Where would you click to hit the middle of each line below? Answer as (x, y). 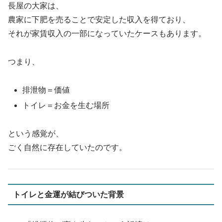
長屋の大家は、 (36, 5)
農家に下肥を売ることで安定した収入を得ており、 (99, 19)
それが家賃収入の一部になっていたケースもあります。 (107, 33)
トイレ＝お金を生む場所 (66, 105)
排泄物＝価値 (46, 90)
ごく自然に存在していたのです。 (67, 147)
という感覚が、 (36, 133)
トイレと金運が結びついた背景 (68, 194)
